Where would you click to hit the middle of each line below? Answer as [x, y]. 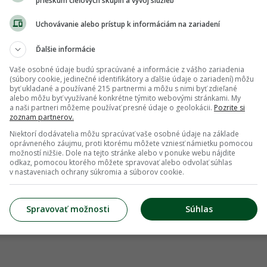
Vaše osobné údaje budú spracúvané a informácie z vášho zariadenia [127, 69]
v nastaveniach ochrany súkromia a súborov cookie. [97, 172]
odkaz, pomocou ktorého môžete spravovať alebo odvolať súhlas [121, 162]
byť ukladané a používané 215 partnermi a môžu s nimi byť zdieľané [123, 88]
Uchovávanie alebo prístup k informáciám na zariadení [128, 24]
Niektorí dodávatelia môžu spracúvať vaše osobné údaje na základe [124, 133]
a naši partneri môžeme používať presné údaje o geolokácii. [112, 107]
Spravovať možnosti [68, 209]
